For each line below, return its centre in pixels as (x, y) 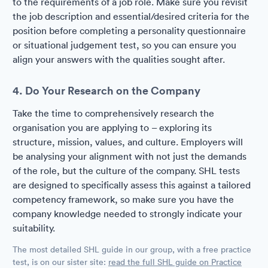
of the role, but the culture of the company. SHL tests (126, 171)
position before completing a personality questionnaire (129, 31)
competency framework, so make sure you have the (123, 200)
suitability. (34, 228)
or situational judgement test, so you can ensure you (124, 45)
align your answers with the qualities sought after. (119, 60)
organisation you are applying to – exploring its (112, 128)
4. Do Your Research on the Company (106, 91)
